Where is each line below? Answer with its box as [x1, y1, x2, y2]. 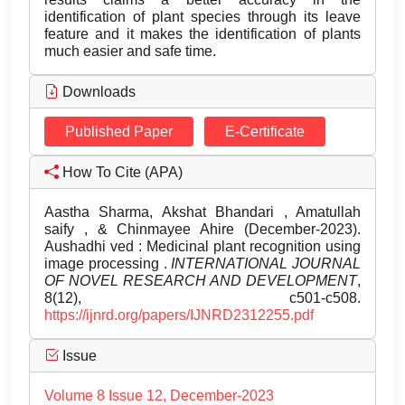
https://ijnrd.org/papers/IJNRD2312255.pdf [44, 307, 314, 324]
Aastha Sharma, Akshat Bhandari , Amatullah [44, 204, 361, 221]
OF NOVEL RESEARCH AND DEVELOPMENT [44, 273, 357, 289]
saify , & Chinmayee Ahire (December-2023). [44, 221, 361, 238]
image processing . [44, 256, 172, 272]
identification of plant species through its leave [44, 9, 361, 25]
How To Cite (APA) [59, 165, 183, 181]
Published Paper [65, 124, 173, 140]
